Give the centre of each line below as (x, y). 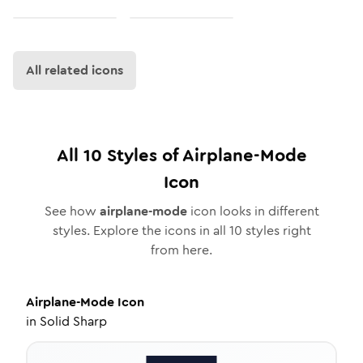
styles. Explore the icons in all (141, 231)
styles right (276, 231)
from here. (181, 250)
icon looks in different (253, 211)
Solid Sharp (73, 321)
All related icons (75, 70)
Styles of (142, 155)
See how (72, 211)
